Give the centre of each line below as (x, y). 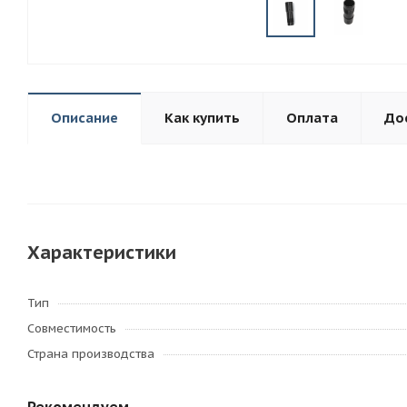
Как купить (202, 118)
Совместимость (72, 328)
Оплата (312, 118)
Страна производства (91, 354)
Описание (84, 118)
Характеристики (102, 253)
